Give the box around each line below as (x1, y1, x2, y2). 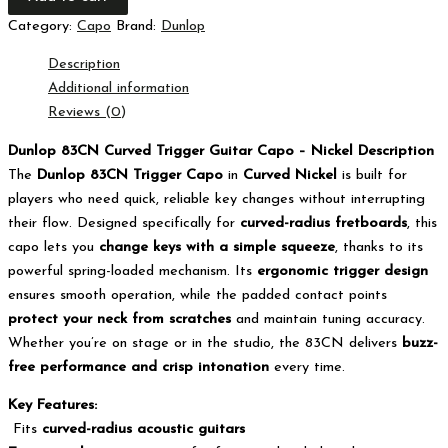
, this (407, 215, 437, 231)
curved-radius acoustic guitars (42, 422, 245, 438)
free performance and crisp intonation (8, 359, 269, 375)
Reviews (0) (48, 105, 126, 121)
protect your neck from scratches (8, 311, 231, 327)
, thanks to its (335, 239, 423, 255)
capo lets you (8, 239, 99, 255)
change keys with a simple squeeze (99, 239, 335, 255)
